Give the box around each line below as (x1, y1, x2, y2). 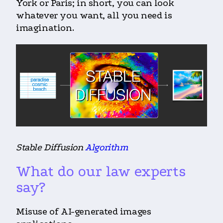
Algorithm (85, 142, 128, 153)
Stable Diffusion (16, 142, 86, 153)
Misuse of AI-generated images (16, 206, 151, 218)
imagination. (16, 22, 76, 34)
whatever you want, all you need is (16, 10, 172, 21)
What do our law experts (16, 163, 186, 181)
